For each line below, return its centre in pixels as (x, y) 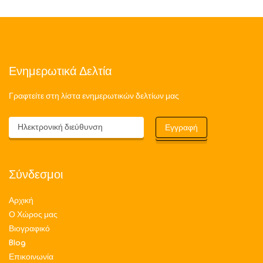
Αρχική (21, 201)
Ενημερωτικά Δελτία (60, 72)
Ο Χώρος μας (33, 215)
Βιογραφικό (29, 229)
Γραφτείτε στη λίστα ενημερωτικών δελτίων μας (94, 96)
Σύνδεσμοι (36, 175)
